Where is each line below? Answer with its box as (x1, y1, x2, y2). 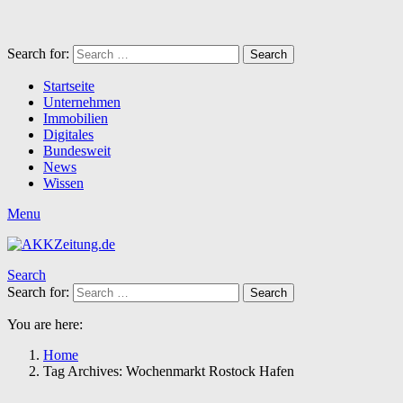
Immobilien (43, 111, 108, 126)
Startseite (43, 78, 94, 94)
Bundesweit (43, 143, 111, 158)
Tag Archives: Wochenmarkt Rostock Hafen (43, 363, 294, 379)
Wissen (43, 175, 84, 191)
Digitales (43, 127, 94, 142)
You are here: (7, 317, 83, 332)
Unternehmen (43, 94, 121, 110)
